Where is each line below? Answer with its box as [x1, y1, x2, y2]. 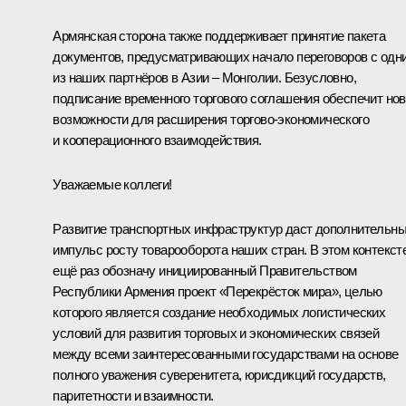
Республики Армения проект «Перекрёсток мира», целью [53, 284, 382, 300]
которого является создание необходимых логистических [53, 304, 386, 321]
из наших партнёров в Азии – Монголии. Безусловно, [53, 70, 356, 86]
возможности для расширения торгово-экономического [53, 111, 369, 128]
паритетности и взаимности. [53, 388, 214, 404]
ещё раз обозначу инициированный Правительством [53, 263, 357, 279]
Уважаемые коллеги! [53, 177, 172, 193]
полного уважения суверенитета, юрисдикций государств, [53, 367, 386, 383]
